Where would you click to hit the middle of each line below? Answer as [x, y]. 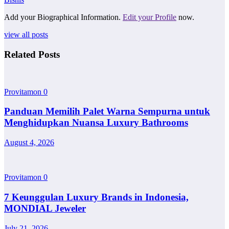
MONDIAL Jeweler [45, 208]
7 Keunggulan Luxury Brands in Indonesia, [96, 197]
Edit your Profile [150, 17]
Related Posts [32, 54]
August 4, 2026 [29, 143]
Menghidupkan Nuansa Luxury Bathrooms [96, 123]
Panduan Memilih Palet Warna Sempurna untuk [107, 111]
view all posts [26, 35]
